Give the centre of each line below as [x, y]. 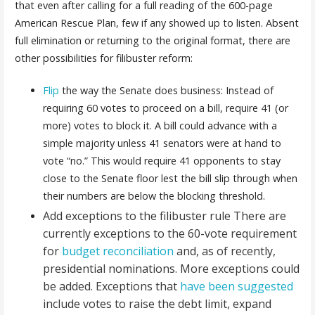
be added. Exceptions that [111, 287]
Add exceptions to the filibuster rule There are [164, 216]
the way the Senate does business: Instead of [166, 91]
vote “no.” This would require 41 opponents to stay [161, 161]
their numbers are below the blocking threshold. [155, 196]
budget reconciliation [117, 251]
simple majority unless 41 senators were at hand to [162, 143]
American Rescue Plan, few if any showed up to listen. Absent [156, 22]
